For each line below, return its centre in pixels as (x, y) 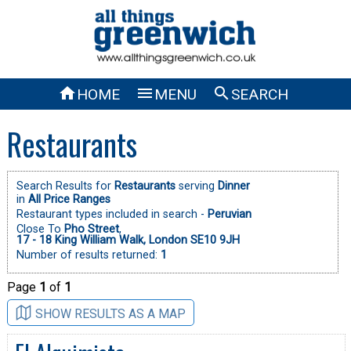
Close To (40, 229)
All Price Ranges (69, 199)
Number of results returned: (88, 255)
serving (195, 186)
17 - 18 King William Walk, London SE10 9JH (128, 240)
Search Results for (65, 186)
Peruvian (229, 214)
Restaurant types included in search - (110, 214)
